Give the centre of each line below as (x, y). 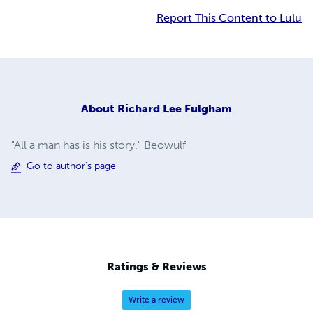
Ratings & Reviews (156, 267)
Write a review (156, 300)
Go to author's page (71, 166)
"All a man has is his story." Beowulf (99, 145)
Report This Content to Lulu (229, 17)
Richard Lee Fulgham (175, 108)
